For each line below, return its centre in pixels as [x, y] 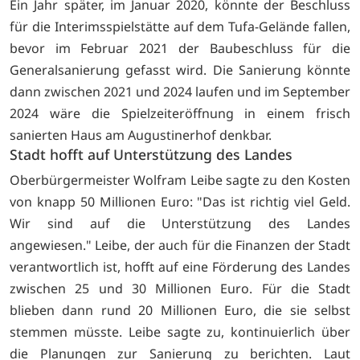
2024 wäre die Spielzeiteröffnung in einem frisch [180, 113]
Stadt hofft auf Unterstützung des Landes [151, 154]
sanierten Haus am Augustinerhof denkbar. [141, 135]
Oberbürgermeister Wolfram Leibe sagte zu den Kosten [180, 180]
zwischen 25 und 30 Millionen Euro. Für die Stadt [180, 289]
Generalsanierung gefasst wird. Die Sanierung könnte [180, 70]
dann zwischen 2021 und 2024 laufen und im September [180, 91]
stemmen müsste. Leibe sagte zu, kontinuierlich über [180, 332]
